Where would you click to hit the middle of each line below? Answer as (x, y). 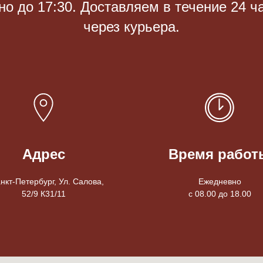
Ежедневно (220, 182)
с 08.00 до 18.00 (220, 194)
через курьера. (131, 27)
